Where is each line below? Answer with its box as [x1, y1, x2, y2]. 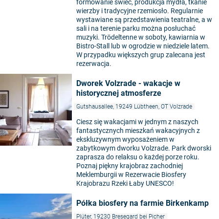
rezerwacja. [76, 60, 111, 68]
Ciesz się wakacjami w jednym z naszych [76, 118, 198, 126]
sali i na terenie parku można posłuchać [76, 24, 196, 33]
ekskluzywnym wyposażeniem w [76, 135, 175, 144]
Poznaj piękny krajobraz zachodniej [76, 162, 183, 170]
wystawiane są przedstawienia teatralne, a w [76, 16, 212, 24]
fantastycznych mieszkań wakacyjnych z [76, 127, 200, 135]
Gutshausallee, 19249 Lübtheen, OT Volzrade [76, 103, 192, 110]
